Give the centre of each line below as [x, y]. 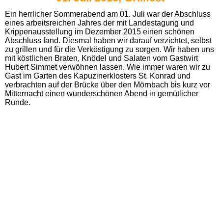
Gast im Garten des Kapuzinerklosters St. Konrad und [98, 76]
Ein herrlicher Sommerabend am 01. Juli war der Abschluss [108, 14]
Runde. [18, 102]
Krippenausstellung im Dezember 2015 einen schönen [100, 31]
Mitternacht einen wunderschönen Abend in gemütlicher [102, 93]
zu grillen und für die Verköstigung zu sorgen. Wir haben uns [110, 49]
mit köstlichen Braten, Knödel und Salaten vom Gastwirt [101, 58]
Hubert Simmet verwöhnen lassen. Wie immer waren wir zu [108, 67]
